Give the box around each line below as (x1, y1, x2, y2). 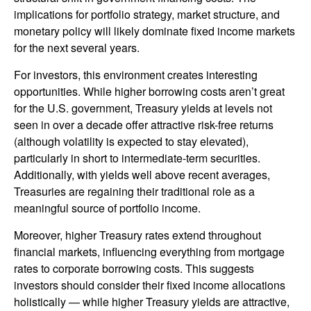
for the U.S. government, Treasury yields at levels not (14, 99, 272, 116)
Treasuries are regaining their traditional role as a (14, 183, 255, 199)
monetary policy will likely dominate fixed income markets (14, 22, 295, 39)
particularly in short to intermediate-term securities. (14, 149, 260, 166)
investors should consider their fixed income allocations (14, 276, 285, 293)
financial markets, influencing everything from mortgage (14, 243, 285, 260)
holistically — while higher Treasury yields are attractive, (14, 293, 289, 310)
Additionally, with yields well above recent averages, (14, 166, 270, 183)
